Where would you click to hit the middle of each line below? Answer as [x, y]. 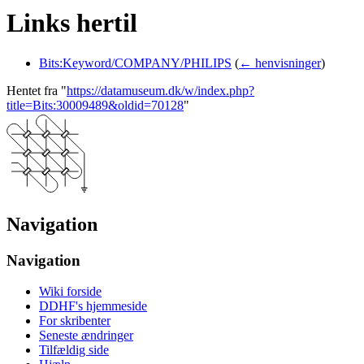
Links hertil [72, 23]
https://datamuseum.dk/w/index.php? [160, 90]
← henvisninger [280, 63]
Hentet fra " [37, 90]
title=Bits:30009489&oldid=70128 [95, 105]
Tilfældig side [74, 350]
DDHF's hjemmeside [93, 306]
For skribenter [75, 321]
